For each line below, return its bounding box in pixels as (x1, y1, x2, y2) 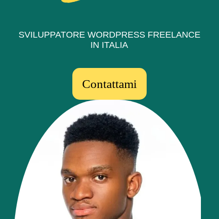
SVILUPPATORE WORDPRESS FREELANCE (18, 30, 200, 40)
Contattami (82, 77, 137, 90)
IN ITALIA (90, 40, 129, 50)
